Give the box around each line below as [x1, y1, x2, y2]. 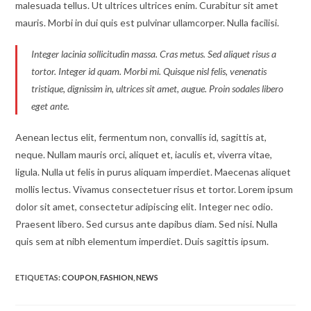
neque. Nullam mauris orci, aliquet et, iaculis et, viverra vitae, [15, 149, 273, 160]
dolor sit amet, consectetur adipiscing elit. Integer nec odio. [15, 201, 274, 212]
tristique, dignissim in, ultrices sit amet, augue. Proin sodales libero [31, 83, 284, 94]
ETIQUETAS [15, 273, 59, 282]
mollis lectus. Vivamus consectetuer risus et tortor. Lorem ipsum [15, 183, 294, 195]
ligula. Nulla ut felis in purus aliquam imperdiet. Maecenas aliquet [15, 166, 292, 178]
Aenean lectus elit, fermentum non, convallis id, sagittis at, [15, 131, 267, 143]
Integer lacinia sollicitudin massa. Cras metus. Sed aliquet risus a [31, 48, 277, 60]
